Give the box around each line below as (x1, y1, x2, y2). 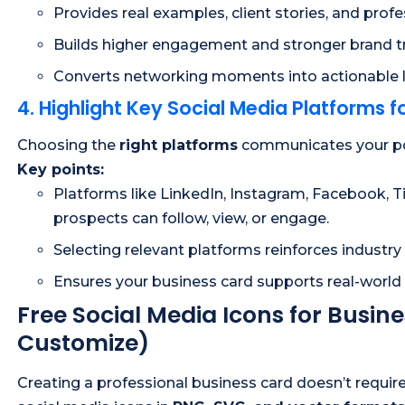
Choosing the (17, 137, 119, 155)
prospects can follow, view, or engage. (53, 210, 329, 228)
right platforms (119, 137, 238, 155)
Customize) (17, 327, 149, 360)
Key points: (17, 161, 104, 179)
